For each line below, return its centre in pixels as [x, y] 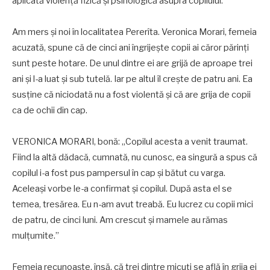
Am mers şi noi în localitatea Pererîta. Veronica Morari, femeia [134, 32]
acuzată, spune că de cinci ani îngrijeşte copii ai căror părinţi [130, 48]
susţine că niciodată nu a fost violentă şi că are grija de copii [131, 95]
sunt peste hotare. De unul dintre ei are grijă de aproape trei [132, 64]
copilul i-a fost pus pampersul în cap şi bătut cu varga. [119, 173]
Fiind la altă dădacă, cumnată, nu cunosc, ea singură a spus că [135, 158]
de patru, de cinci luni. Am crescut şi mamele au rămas [120, 220]
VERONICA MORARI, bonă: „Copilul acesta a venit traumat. [130, 142]
